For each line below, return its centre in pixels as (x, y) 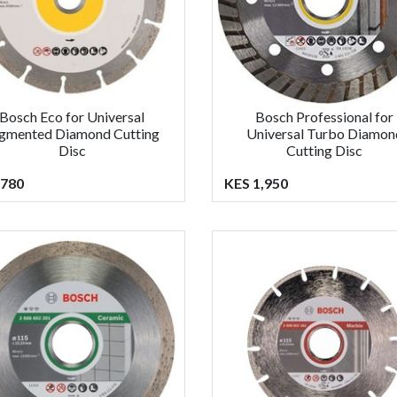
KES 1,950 (256, 183)
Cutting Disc (325, 150)
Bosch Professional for (325, 116)
